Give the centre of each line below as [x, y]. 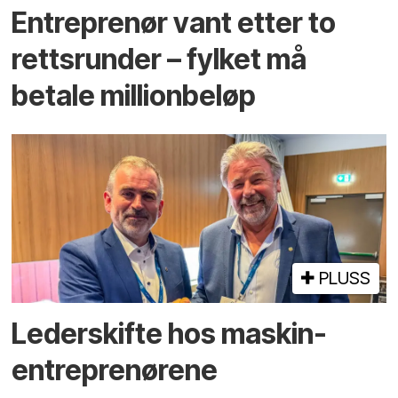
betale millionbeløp [134, 96]
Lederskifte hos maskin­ [170, 333]
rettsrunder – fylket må [159, 60]
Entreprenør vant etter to [174, 23]
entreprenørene [115, 370]
